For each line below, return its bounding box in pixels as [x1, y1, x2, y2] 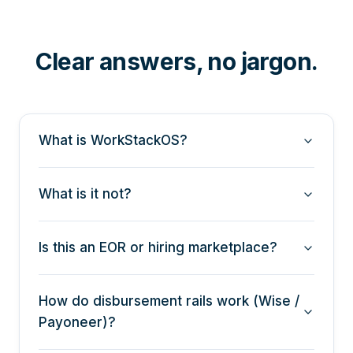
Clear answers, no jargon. [35, 47, 318, 76]
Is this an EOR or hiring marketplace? [39, 240, 277, 256]
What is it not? [39, 186, 132, 203]
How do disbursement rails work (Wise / [39, 293, 299, 310]
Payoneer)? [39, 314, 116, 331]
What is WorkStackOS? [39, 132, 188, 149]
